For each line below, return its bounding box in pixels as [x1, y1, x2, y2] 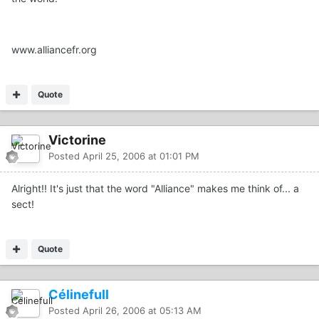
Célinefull [48, 287, 109, 303]
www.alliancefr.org [11, 43, 97, 56]
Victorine [48, 132, 106, 148]
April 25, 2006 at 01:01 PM [83, 150, 199, 162]
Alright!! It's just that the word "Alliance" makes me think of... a [11, 182, 299, 195]
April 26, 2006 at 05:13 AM [83, 305, 202, 317]
